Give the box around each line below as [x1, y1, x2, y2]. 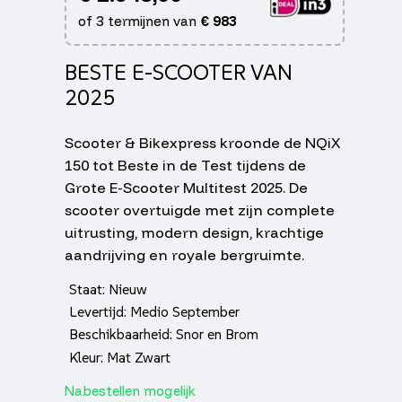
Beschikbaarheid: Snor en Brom [68, 325, 258, 344]
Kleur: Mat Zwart [68, 347, 170, 366]
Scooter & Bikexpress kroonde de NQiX [65, 133, 340, 152]
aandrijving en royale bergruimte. [65, 245, 304, 264]
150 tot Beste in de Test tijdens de [65, 155, 306, 174]
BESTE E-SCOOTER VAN [65, 57, 293, 86]
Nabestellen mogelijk [65, 381, 196, 399]
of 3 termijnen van [77, 12, 200, 30]
